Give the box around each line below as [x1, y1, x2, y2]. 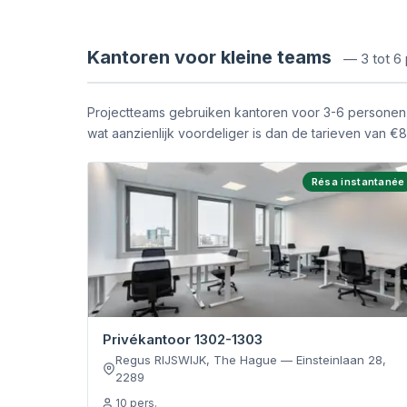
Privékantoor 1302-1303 [103, 331, 263, 348]
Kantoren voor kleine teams [87, 46, 332, 68]
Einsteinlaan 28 [295, 352, 382, 367]
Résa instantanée [311, 175, 405, 188]
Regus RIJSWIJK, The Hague [114, 352, 277, 367]
